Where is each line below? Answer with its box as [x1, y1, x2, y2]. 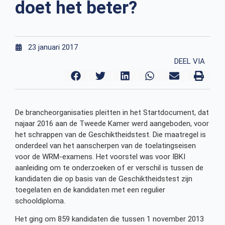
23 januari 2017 [28, 42, 78, 52]
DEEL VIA [174, 56, 205, 66]
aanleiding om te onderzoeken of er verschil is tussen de [15, 163, 203, 172]
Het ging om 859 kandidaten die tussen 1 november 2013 [15, 214, 204, 224]
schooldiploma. [15, 196, 65, 205]
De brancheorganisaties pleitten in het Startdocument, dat [15, 107, 209, 117]
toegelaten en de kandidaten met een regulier [15, 185, 165, 194]
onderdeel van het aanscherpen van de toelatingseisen [15, 141, 196, 150]
